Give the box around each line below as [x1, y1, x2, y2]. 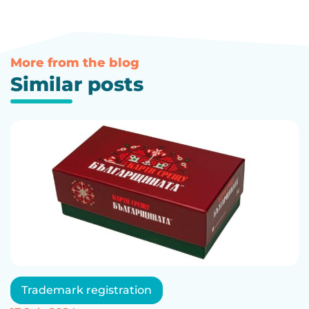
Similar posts [10, 72, 143, 97]
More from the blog [10, 55, 139, 71]
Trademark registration [21, 283, 152, 297]
